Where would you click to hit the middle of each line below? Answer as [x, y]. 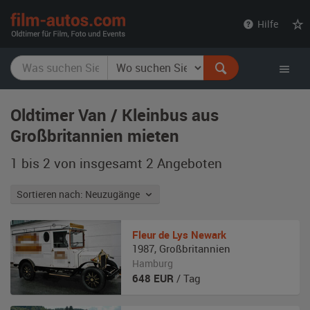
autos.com [158, 35]
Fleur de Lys [160, 235]
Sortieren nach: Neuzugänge [115, 194]
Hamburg [153, 263]
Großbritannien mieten [95, 136]
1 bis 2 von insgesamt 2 [82, 163]
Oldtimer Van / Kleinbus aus [115, 115]
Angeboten [188, 163]
